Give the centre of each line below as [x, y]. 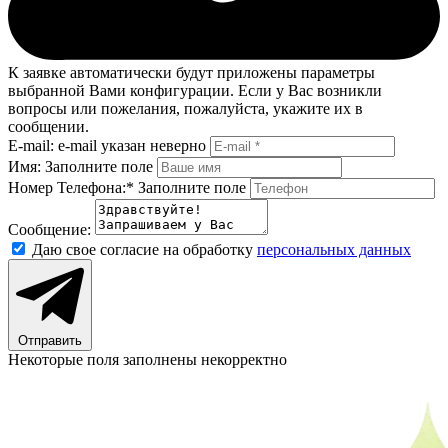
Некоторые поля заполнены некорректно [147, 359]
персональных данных [334, 249]
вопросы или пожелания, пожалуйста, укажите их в [185, 108]
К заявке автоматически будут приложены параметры [191, 72]
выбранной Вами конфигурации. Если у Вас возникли [195, 90]
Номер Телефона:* [71, 187]
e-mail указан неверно [132, 145]
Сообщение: [49, 229]
